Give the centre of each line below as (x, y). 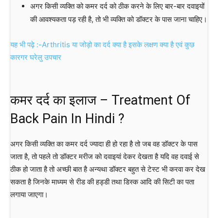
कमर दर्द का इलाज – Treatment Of (100, 100)
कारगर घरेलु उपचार (37, 57)
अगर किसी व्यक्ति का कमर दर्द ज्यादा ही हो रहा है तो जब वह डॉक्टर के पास (104, 144)
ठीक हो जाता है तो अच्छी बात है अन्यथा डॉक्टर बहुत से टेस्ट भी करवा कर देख (108, 169)
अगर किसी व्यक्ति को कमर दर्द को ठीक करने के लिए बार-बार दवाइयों (117, 6)
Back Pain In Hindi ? (67, 119)
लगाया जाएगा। (29, 195)
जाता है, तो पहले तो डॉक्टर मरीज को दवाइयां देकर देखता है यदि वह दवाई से (105, 157)
